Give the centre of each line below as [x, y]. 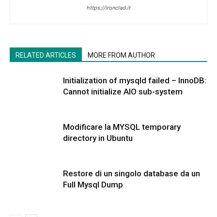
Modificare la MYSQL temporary [122, 127]
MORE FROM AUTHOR [121, 55]
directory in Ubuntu [98, 138]
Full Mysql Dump [93, 185]
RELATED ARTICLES [46, 55]
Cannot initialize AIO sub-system [123, 92]
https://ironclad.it [108, 8]
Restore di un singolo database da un [132, 173]
